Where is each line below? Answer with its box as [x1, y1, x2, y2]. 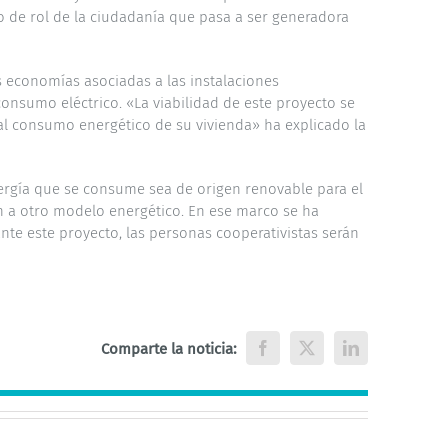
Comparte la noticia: [101, 339, 237, 358]
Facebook [261, 346, 324, 363]
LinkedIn [349, 346, 408, 363]
